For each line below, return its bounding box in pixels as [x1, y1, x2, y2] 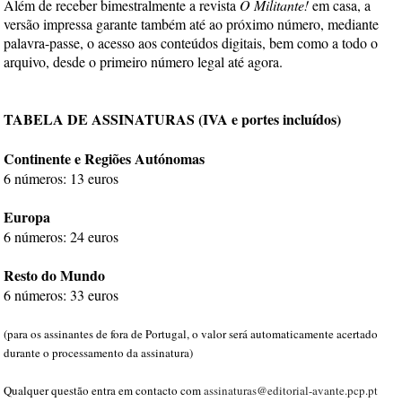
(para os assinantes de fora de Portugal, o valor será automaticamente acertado [4, 325, 379, 342]
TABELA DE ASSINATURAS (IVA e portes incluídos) [4, 108, 342, 129]
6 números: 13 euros [4, 168, 119, 188]
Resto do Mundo [4, 264, 106, 285]
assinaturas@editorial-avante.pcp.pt [204, 381, 379, 398]
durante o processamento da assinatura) [4, 344, 194, 361]
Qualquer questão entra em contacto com [4, 381, 205, 398]
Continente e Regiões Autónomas [4, 147, 205, 169]
